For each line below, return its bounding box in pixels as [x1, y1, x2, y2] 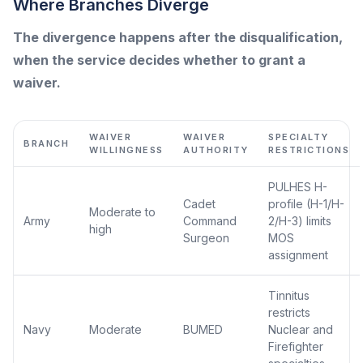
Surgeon [183, 230, 229, 245]
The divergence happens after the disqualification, [13, 28, 343, 45]
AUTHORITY [183, 143, 249, 156]
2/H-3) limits [268, 213, 331, 228]
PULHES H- [268, 179, 327, 194]
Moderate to [89, 204, 156, 219]
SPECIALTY [268, 130, 329, 143]
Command [183, 213, 237, 228]
